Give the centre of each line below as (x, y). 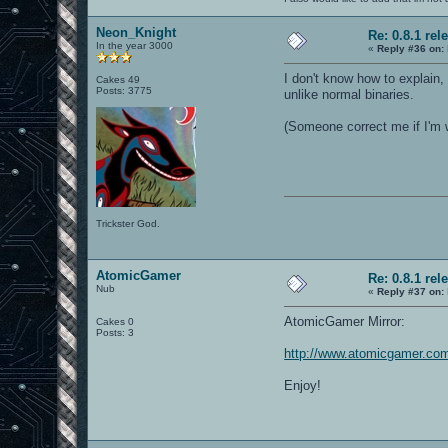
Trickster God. (128, 223)
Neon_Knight (136, 32)
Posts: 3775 (124, 90)
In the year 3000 (135, 45)
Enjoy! (303, 385)
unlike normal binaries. (349, 94)
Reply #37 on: (411, 291)
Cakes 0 (115, 321)
